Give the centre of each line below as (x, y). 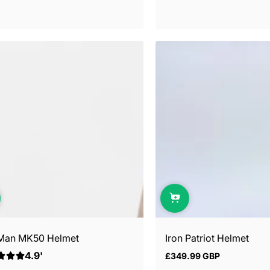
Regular (180, 260)
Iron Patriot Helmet (207, 238)
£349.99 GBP (193, 256)
